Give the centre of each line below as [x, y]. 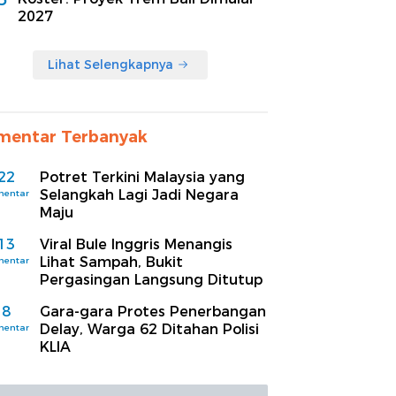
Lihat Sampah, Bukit [111, 262]
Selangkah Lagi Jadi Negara [139, 194]
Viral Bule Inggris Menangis [136, 244]
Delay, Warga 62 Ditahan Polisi [149, 329]
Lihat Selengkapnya [110, 64]
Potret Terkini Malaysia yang [142, 177]
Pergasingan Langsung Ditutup [151, 279]
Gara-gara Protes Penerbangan [153, 311]
